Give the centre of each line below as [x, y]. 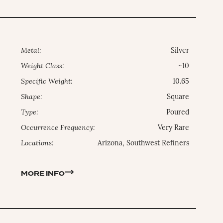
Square [178, 97]
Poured [178, 112]
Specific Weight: [47, 82]
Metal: [31, 51]
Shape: [32, 97]
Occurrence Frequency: [58, 128]
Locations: [38, 143]
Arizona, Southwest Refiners [144, 143]
